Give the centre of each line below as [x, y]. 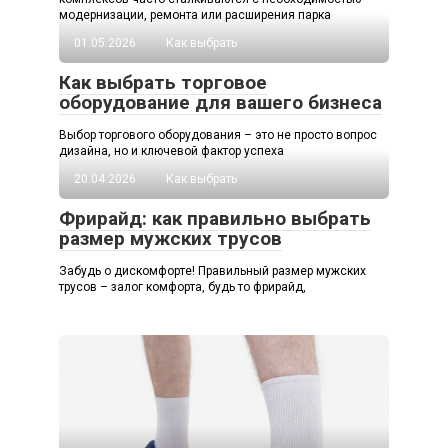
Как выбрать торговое [163, 83]
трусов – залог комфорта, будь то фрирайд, [182, 287]
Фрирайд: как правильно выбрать [215, 219]
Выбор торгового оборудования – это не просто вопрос [218, 135]
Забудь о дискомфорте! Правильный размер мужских [212, 271]
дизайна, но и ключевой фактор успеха [171, 151]
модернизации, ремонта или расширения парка [195, 15]
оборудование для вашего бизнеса [220, 103]
